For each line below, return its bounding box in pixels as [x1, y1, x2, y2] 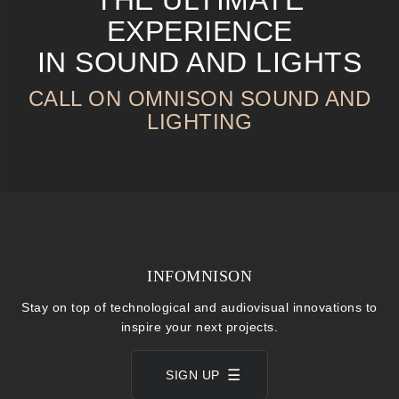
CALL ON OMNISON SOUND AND [28, 85, 371, 110]
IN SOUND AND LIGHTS [37, 45, 362, 78]
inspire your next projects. [120, 320, 279, 334]
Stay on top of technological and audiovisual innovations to [21, 300, 378, 314]
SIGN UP [166, 368, 220, 382]
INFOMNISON [147, 267, 252, 285]
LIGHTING [147, 109, 252, 134]
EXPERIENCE [106, 14, 293, 47]
